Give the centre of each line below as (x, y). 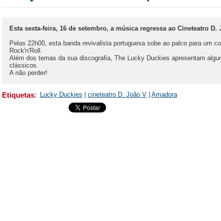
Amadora (164, 94)
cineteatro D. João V (117, 94)
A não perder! (28, 73)
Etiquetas (18, 95)
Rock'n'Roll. (26, 51)
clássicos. (24, 65)
